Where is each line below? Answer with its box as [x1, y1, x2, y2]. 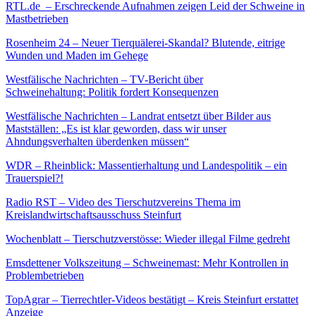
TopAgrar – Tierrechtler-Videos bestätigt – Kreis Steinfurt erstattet [6, 293, 298, 305]
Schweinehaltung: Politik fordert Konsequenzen [6, 85, 219, 98]
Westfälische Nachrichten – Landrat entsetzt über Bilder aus [6, 109, 271, 122]
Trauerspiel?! [6, 171, 63, 184]
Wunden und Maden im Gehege [6, 49, 148, 61]
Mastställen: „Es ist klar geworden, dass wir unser [6, 122, 226, 135]
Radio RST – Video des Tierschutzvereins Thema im [6, 195, 241, 208]
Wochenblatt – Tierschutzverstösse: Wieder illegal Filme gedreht [6, 232, 290, 245]
